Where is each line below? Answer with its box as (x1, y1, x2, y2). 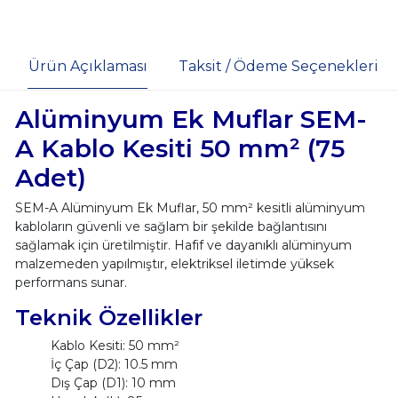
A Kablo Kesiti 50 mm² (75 (14, 133, 345, 164)
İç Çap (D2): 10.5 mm (50, 356, 178, 373)
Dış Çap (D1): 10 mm (50, 375, 176, 392)
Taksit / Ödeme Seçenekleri (178, 57, 378, 75)
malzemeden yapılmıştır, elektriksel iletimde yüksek (14, 256, 334, 273)
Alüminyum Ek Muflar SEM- (14, 104, 367, 135)
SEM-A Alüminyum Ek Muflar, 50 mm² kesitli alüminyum (14, 200, 365, 217)
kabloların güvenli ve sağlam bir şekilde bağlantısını (14, 219, 327, 235)
